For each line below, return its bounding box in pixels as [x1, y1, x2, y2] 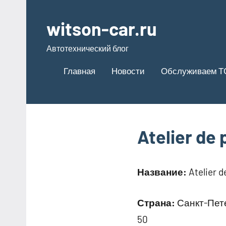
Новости [111, 65, 145, 76]
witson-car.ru [46, 18, 157, 39]
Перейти [26, 2, 59, 12]
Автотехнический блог [46, 43, 129, 53]
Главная [64, 65, 95, 76]
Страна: [137, 196, 175, 208]
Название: [137, 165, 187, 178]
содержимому [26, 30, 78, 40]
